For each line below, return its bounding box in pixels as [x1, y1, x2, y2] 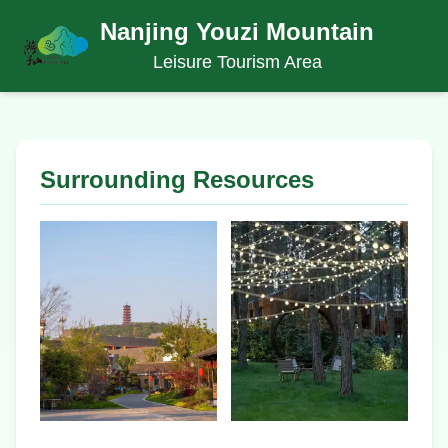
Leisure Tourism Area [152, 52, 322, 72]
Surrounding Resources [40, 166, 314, 193]
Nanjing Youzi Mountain [100, 18, 374, 45]
